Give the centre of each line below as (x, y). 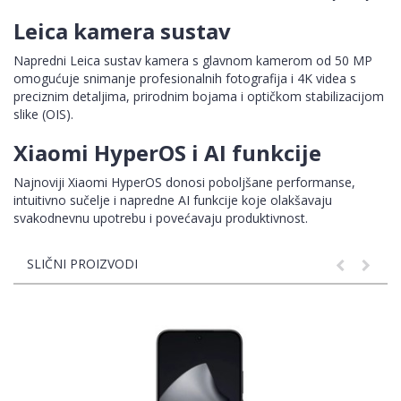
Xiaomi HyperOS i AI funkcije (167, 153)
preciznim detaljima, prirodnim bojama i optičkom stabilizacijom (199, 97)
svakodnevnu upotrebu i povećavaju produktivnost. (161, 218)
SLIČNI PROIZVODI (82, 264)
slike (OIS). (43, 115)
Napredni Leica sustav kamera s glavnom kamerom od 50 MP (193, 61)
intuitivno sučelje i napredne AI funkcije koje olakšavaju (173, 200)
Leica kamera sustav (122, 31)
